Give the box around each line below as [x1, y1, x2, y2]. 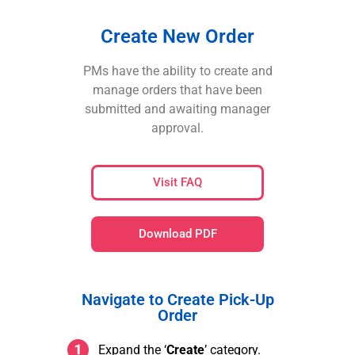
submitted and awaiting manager [85, 101, 270, 116]
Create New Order [101, 25, 254, 48]
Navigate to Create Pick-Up [81, 290, 274, 310]
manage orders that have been [93, 82, 262, 97]
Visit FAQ [153, 175, 202, 190]
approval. [151, 120, 204, 136]
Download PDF [138, 227, 217, 242]
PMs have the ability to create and [82, 63, 273, 78]
